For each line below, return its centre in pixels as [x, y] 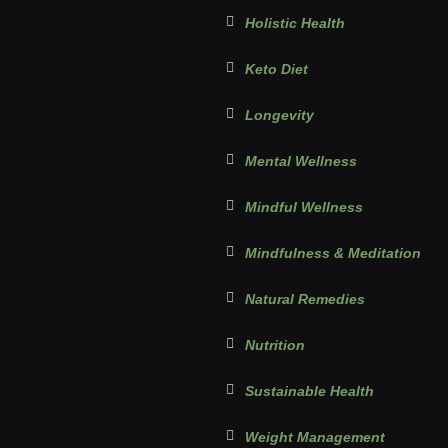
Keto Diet [276, 69]
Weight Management [315, 437]
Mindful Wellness [304, 207]
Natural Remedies [305, 299]
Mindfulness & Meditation [333, 253]
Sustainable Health [309, 391]
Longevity [279, 115]
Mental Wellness [301, 161]
